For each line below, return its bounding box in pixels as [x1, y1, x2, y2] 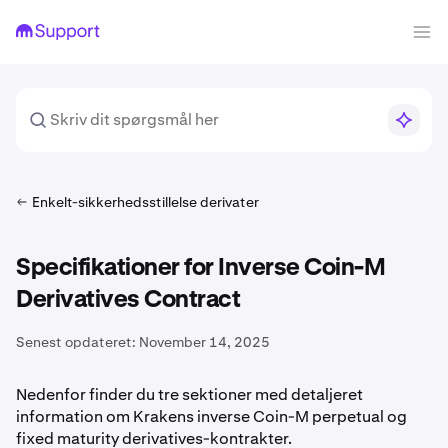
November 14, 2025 [139, 333, 270, 351]
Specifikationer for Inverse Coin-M [16, 256, 385, 280]
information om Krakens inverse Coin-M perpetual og [16, 406, 407, 427]
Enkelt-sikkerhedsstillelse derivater [32, 193, 259, 211]
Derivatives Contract [16, 288, 240, 312]
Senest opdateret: [16, 333, 136, 351]
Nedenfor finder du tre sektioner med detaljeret [16, 384, 363, 405]
